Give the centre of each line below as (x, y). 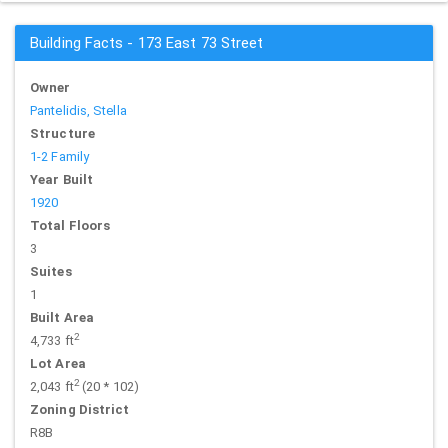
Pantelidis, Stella (78, 110)
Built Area (62, 317)
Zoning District (80, 409)
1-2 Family (59, 156)
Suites (51, 271)
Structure (62, 133)
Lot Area (58, 363)
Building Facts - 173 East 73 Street (147, 43)
